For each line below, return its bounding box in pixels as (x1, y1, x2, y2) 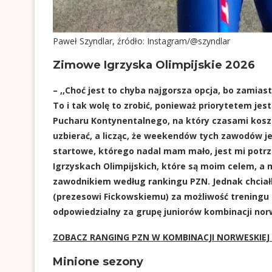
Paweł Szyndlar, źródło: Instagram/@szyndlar (53, 35, 231, 47)
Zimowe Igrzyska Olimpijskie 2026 (53, 58, 255, 72)
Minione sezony (53, 255, 143, 268)
